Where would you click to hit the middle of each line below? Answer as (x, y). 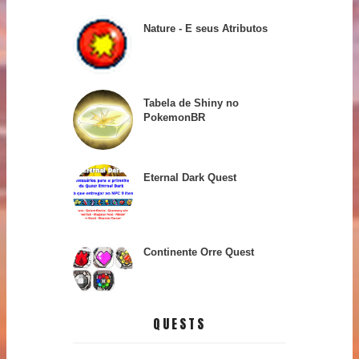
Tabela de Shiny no (191, 103)
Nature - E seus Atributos (206, 28)
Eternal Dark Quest (190, 177)
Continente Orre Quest (199, 252)
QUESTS (179, 324)
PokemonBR (174, 117)
